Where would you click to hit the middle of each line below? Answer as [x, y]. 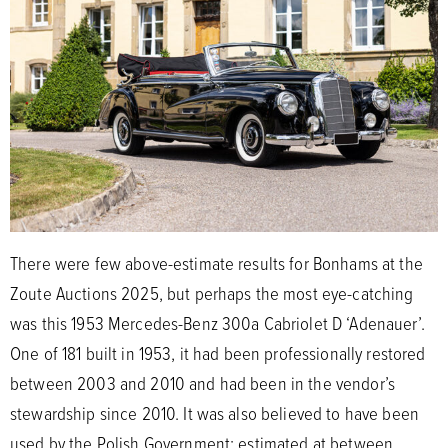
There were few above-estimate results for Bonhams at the [216, 263]
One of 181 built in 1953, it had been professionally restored [218, 353]
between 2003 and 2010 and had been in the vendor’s [203, 383]
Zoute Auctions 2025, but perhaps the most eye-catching [212, 293]
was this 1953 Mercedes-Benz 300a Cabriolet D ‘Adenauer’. [217, 323]
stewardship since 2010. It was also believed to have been [214, 413]
